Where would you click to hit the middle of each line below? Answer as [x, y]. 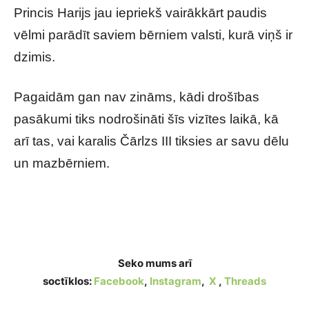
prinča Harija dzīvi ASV [81, 225]
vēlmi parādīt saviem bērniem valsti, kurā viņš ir [153, 35]
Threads [245, 281]
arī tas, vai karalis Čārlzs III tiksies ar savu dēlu [151, 141]
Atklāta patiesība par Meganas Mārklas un [139, 203]
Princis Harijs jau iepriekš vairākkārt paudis [140, 13]
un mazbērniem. [62, 163]
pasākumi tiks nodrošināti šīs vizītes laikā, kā [146, 119]
